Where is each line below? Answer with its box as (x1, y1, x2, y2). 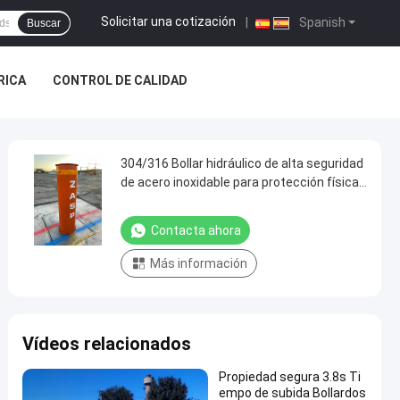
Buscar (27, 17, 61, 29)
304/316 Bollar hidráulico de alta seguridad (121, 156, 363, 171)
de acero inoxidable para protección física (121, 175, 359, 189)
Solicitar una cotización (101, 14, 236, 29)
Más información (150, 256, 247, 271)
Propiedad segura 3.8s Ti (219, 370, 361, 384)
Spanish (296, 15, 346, 29)
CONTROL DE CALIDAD (52, 73, 187, 87)
